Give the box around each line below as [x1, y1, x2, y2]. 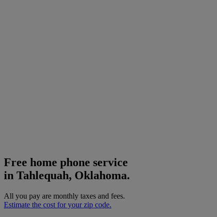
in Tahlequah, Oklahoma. [4, 169, 130, 182]
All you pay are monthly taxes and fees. [4, 191, 125, 200]
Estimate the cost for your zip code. [4, 200, 111, 209]
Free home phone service [4, 155, 128, 169]
